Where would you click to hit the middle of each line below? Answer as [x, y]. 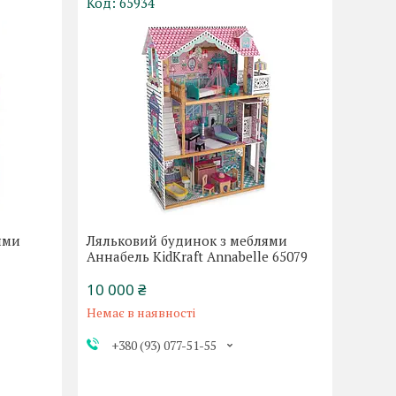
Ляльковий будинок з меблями [187, 240]
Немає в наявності [141, 312]
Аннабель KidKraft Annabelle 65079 [198, 256]
